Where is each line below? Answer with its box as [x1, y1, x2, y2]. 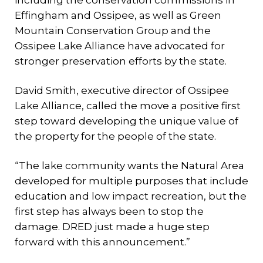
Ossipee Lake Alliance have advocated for [15, 40, 225, 52]
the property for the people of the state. [15, 130, 216, 142]
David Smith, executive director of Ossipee [15, 85, 229, 96]
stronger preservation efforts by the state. [15, 55, 227, 67]
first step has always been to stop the [15, 205, 204, 217]
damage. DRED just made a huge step [15, 221, 210, 232]
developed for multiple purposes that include [15, 175, 248, 187]
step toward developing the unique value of [15, 115, 238, 127]
